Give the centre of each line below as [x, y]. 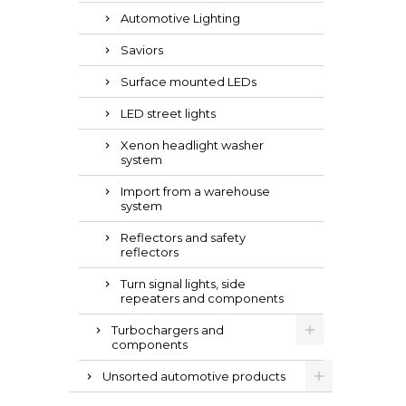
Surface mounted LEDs [188, 82]
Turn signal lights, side [183, 284]
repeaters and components [202, 298]
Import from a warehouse [195, 191]
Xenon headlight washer [192, 145]
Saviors [142, 50]
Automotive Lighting [180, 18]
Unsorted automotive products [194, 376]
